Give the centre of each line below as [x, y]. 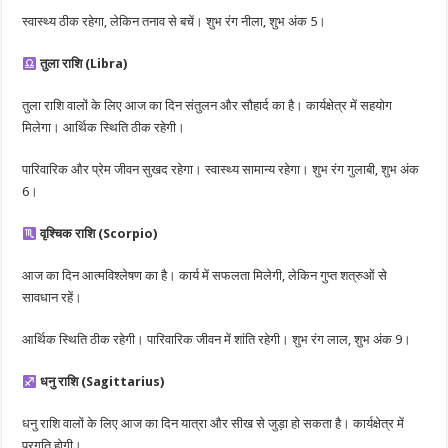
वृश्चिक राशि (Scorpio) [99, 234]
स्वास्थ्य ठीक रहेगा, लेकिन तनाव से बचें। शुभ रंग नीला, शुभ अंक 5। [174, 22]
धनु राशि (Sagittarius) [102, 382]
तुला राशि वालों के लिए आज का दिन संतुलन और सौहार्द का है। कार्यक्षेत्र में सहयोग [207, 106]
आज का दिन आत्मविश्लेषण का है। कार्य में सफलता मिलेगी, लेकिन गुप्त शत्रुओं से [205, 276]
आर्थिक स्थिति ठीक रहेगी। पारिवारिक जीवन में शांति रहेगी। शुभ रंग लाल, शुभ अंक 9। [217, 340]
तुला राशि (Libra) [84, 64]
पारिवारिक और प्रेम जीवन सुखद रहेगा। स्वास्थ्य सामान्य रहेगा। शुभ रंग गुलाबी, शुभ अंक [221, 170]
